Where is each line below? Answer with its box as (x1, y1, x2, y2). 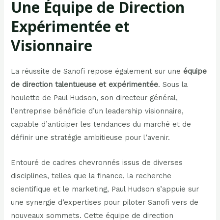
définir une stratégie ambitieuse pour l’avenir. (11, 133, 170, 142)
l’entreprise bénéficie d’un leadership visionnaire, (11, 107, 184, 116)
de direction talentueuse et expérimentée (11, 80, 159, 89)
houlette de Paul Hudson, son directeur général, (11, 93, 178, 103)
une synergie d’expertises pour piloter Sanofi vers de (11, 197, 199, 207)
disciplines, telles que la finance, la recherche (11, 171, 172, 180)
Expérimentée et (11, 16, 130, 37)
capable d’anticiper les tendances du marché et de (11, 120, 192, 129)
